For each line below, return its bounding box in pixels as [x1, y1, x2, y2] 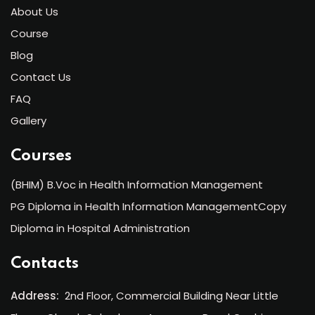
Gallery [11, 113, 46, 128]
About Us [11, 4, 58, 19]
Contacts [11, 256, 79, 271]
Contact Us [11, 70, 71, 84]
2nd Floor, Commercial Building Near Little [65, 288, 278, 303]
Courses [11, 148, 72, 164]
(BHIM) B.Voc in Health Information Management [11, 177, 263, 192]
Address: [11, 288, 59, 303]
